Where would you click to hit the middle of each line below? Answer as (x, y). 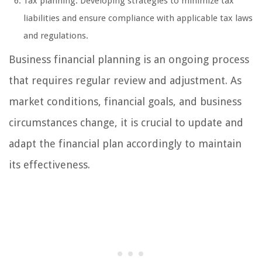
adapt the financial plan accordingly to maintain (125, 143)
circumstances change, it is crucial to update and (126, 122)
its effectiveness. (49, 164)
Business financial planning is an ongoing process (129, 59)
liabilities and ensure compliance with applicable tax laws (138, 18)
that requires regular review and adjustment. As (125, 80)
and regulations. (56, 35)
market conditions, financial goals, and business (125, 101)
